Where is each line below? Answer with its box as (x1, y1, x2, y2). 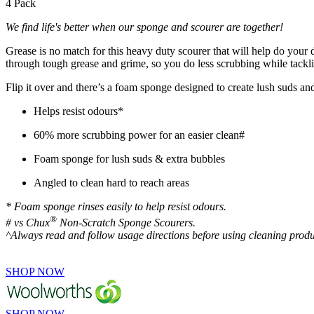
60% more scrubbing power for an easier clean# (34, 129, 245, 142)
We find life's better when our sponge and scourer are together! (6, 21, 283, 34)
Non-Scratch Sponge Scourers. (57, 216, 196, 228)
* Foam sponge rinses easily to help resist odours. (6, 200, 226, 213)
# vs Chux (6, 216, 50, 228)
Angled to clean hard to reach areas (34, 177, 189, 189)
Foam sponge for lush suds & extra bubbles (34, 153, 225, 165)
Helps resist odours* (34, 105, 123, 118)
